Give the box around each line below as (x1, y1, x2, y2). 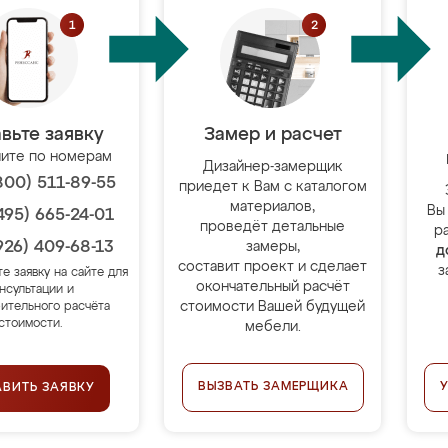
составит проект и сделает (178, 260, 368, 274)
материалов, (230, 200, 316, 214)
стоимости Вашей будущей (180, 300, 366, 314)
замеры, (245, 240, 300, 254)
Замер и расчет (203, 126, 342, 144)
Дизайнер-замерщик (202, 160, 343, 174)
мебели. (244, 320, 301, 334)
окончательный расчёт (195, 280, 350, 294)
